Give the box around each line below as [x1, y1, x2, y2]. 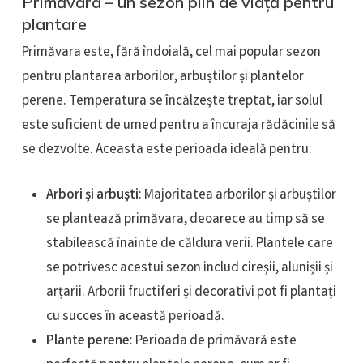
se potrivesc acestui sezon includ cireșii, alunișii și [45, 258, 333, 279]
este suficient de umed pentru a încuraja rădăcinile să [21, 116, 335, 137]
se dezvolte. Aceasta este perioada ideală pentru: [21, 140, 312, 161]
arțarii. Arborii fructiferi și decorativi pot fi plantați [45, 282, 336, 303]
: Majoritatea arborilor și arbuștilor [138, 185, 336, 206]
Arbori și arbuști [45, 185, 139, 206]
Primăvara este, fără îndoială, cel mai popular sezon [21, 43, 321, 64]
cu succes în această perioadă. [45, 306, 224, 327]
